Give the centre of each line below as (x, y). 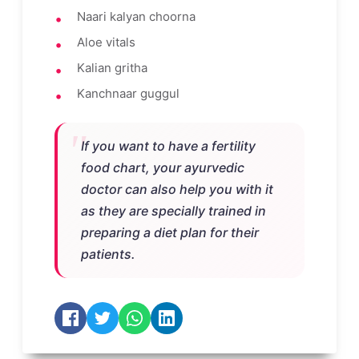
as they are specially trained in (173, 211)
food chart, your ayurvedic (162, 168)
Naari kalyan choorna (136, 17)
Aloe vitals (106, 42)
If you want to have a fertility (168, 146)
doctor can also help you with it (177, 190)
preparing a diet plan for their (169, 233)
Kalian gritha (112, 68)
